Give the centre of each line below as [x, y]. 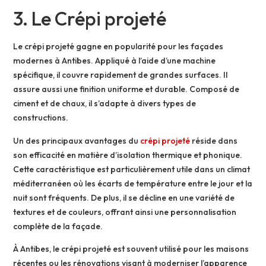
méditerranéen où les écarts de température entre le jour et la [133, 183]
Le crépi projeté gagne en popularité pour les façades [118, 47]
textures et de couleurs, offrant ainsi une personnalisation [125, 212]
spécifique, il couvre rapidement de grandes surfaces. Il [121, 75]
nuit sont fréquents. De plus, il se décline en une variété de [124, 197]
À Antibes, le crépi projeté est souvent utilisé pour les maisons [131, 249]
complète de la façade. [58, 226]
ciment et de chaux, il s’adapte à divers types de [105, 104]
